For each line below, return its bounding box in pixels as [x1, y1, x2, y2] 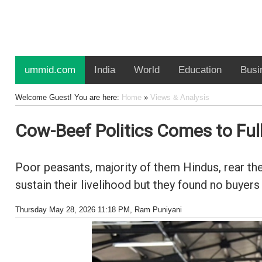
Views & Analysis [150, 93, 209, 102]
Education [178, 64, 222, 75]
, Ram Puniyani [129, 205, 182, 214]
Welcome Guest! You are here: [15, 93, 122, 102]
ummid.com [24, 64, 75, 75]
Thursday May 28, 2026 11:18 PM [15, 205, 130, 214]
